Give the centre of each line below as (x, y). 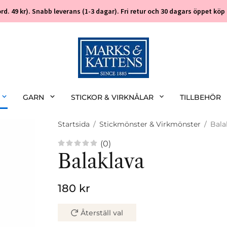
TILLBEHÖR (201, 97)
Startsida (74, 124)
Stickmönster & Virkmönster (150, 124)
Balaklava (101, 161)
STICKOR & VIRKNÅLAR (112, 97)
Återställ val (102, 213)
